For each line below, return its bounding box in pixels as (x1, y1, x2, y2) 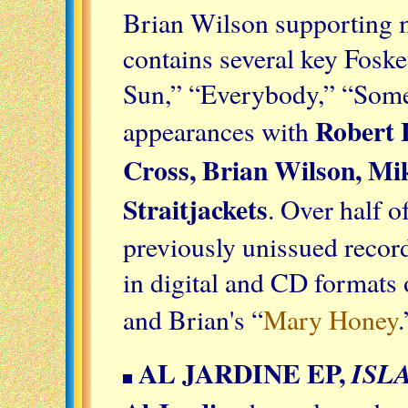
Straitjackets (123, 189, 268, 229)
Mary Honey (263, 301, 398, 337)
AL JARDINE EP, (138, 352, 352, 393)
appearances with (123, 112, 315, 148)
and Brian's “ (123, 301, 263, 337)
